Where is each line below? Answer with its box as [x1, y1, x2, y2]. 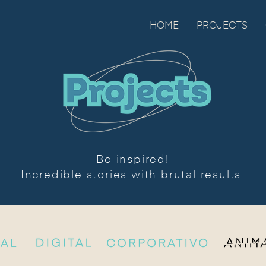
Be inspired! [96, 154, 169, 165]
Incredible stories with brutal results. [20, 170, 245, 180]
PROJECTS [197, 21, 248, 31]
